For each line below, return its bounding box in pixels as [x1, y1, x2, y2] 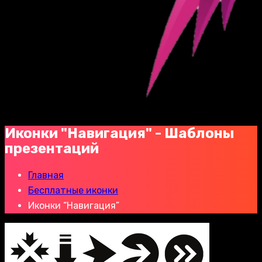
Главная [28, 169, 64, 181]
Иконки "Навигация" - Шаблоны [5, 125, 235, 142]
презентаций [5, 140, 99, 157]
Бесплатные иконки [28, 184, 118, 196]
